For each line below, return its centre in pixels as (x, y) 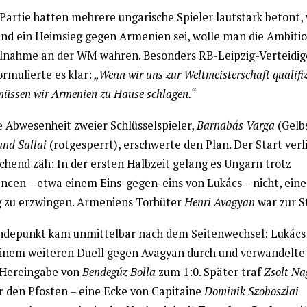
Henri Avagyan (219, 202)
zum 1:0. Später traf (209, 272)
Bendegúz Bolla (119, 272)
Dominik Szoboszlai (251, 291)
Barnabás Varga (235, 125)
